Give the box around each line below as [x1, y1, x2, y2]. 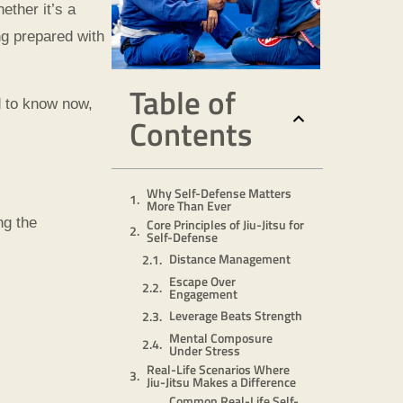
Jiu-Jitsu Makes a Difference [147, 372, 296, 391]
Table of [130, 77, 236, 127]
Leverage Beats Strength [169, 306, 302, 325]
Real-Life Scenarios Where [147, 359, 290, 379]
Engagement [169, 283, 237, 303]
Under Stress [169, 340, 240, 360]
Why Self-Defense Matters [147, 183, 291, 202]
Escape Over [169, 271, 236, 291]
